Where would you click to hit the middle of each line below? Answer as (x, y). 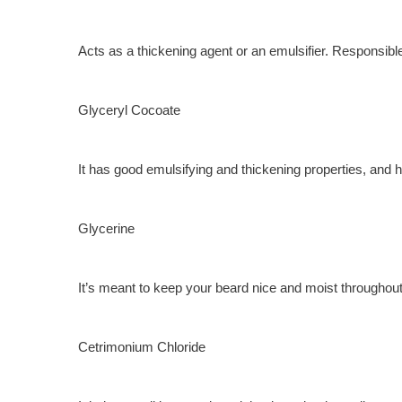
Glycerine (106, 228)
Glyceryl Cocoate (129, 109)
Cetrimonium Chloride (142, 346)
